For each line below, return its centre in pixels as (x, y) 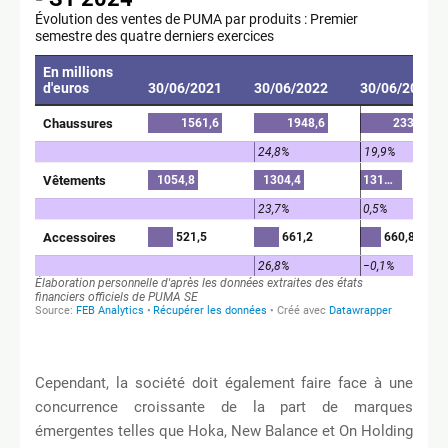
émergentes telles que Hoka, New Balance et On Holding (224, 431)
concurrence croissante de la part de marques (224, 407)
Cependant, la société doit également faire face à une (224, 383)
